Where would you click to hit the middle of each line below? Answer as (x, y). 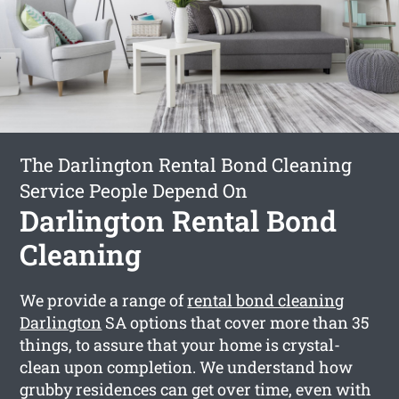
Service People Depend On (134, 190)
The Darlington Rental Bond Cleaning (186, 164)
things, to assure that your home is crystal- (180, 344)
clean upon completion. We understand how (187, 366)
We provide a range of (104, 300)
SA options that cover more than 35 (236, 322)
